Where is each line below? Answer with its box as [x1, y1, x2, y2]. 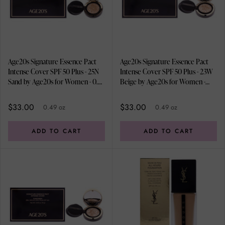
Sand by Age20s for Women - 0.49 [8, 77, 105, 87]
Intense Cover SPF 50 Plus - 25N [8, 67, 99, 77]
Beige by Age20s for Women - [120, 77, 205, 87]
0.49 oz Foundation [120, 87, 176, 97]
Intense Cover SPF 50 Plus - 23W [120, 67, 213, 77]
